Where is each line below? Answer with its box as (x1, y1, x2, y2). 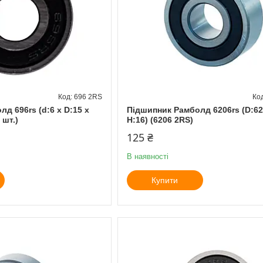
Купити (151, 175, 178, 185)
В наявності (126, 151, 168, 161)
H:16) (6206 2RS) (126, 114, 193, 124)
